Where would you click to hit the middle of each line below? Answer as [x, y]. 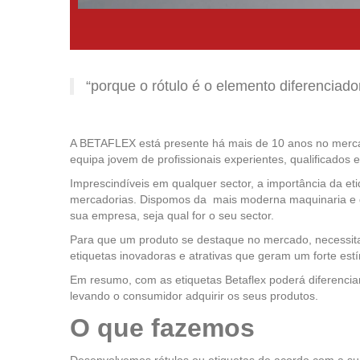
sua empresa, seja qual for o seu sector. [172, 216]
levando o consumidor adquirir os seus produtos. [194, 296]
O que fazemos [162, 328]
